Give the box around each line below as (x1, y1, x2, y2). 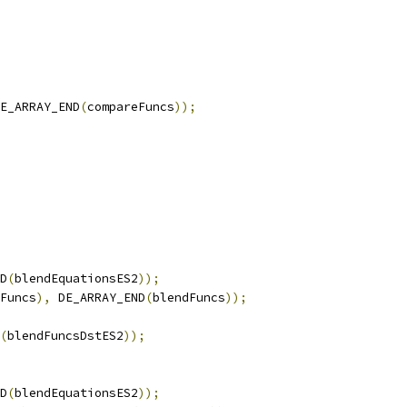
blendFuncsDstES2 (7, 328, 124, 343)
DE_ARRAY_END (51, 290, 145, 305)
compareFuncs (87, 99, 174, 114)
